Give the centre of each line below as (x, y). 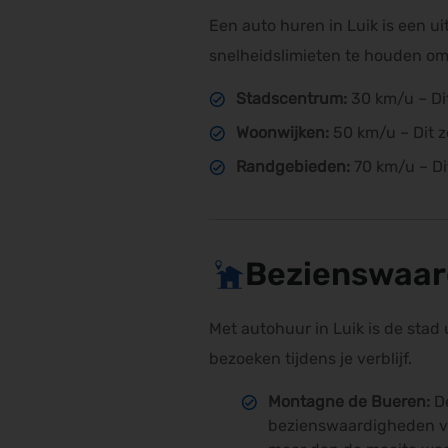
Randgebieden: (295, 166)
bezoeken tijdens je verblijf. (310, 358)
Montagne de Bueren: (351, 401)
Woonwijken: (284, 132)
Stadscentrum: (293, 98)
